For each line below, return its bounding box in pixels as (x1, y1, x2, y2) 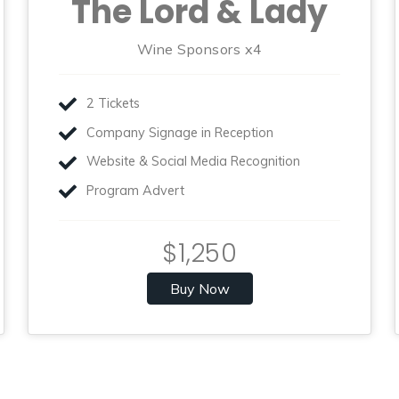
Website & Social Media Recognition (86, 153, 301, 170)
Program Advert (86, 182, 185, 199)
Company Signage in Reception (86, 124, 274, 141)
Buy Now (169, 279, 230, 297)
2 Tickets (86, 95, 141, 111)
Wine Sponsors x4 (136, 40, 263, 59)
